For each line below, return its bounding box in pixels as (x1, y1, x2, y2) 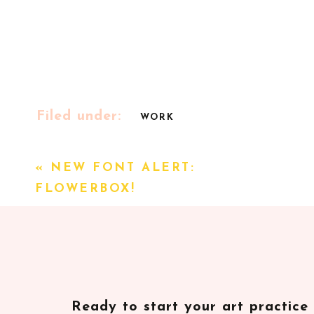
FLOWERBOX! (35, 183, 136, 195)
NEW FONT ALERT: (50, 162, 196, 174)
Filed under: (36, 109, 121, 123)
